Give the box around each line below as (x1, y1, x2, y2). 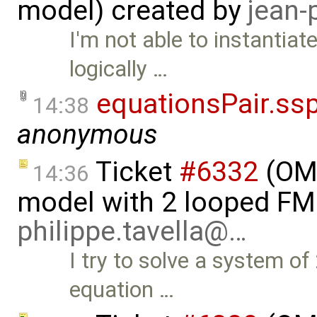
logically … (69, 55, 168, 82)
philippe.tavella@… (17, 215, 247, 248)
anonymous (17, 118, 158, 151)
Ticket (89, 156, 179, 189)
